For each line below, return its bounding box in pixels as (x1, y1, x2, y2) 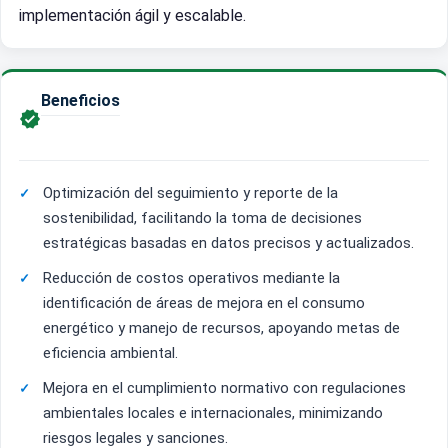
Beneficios (41, 91, 120, 111)
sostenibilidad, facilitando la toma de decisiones (43, 209, 362, 228)
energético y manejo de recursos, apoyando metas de (43, 319, 400, 338)
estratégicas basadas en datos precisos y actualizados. (43, 234, 414, 253)
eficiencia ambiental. (43, 344, 178, 363)
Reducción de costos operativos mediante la (43, 269, 340, 288)
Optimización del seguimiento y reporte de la (43, 184, 338, 203)
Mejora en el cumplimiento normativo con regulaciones (43, 379, 406, 398)
